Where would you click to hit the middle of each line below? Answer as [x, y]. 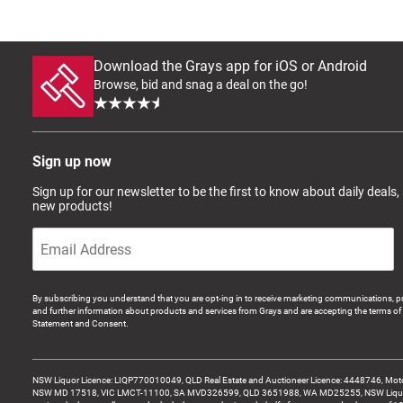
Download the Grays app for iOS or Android [230, 66]
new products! [72, 206]
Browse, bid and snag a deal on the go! [201, 84]
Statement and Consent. [81, 323]
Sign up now [72, 161]
